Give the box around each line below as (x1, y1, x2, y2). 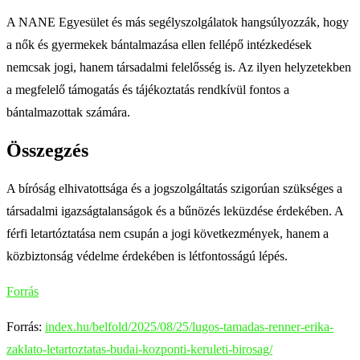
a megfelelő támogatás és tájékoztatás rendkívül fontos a (6, 82, 289, 96)
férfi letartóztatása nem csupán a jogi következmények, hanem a (6, 226, 329, 240)
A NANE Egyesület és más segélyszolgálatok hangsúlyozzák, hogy (6, 14, 349, 29)
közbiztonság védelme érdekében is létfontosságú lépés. (6, 248, 288, 263)
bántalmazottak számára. (6, 104, 130, 119)
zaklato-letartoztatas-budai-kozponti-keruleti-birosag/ (6, 342, 272, 356)
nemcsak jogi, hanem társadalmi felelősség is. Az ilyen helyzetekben (6, 59, 351, 74)
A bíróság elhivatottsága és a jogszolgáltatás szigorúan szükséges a (6, 181, 342, 195)
